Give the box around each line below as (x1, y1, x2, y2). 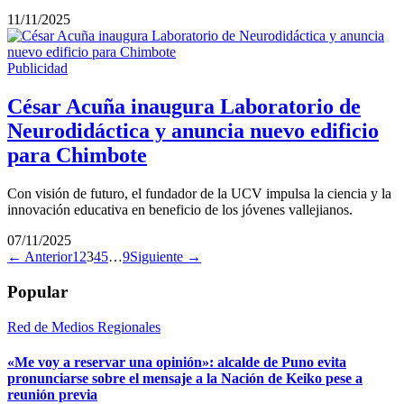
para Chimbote (7, 143, 147, 168)
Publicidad (7, 60, 68, 77)
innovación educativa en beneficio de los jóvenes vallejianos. (7, 202, 353, 218)
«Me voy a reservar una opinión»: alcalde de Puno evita (7, 353, 346, 370)
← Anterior (7, 249, 72, 265)
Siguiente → (130, 249, 201, 265)
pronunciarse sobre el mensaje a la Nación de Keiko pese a (7, 370, 363, 386)
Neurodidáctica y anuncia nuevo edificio (7, 119, 379, 143)
